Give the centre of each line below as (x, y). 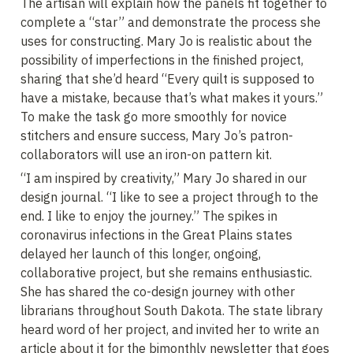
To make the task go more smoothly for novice (154, 117)
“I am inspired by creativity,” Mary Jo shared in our (163, 178)
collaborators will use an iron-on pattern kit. (146, 154)
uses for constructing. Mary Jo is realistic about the (166, 41)
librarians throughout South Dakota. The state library (172, 310)
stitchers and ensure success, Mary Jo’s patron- (157, 136)
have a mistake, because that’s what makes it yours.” (172, 98)
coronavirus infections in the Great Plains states (156, 235)
